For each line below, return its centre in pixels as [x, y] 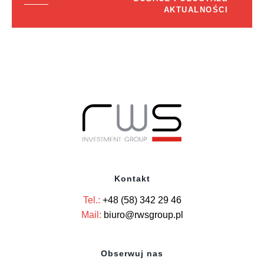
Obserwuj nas [132, 253]
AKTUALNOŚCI [196, 10]
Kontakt [132, 178]
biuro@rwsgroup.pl [143, 214]
